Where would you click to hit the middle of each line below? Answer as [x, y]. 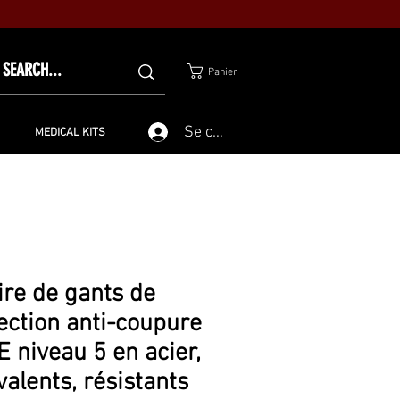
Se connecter [229, 132]
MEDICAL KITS [70, 133]
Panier [222, 72]
